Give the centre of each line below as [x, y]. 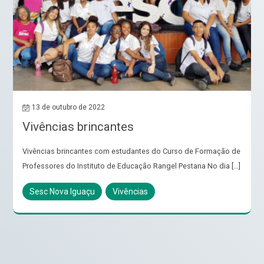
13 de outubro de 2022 [69, 108]
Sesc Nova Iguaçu [62, 192]
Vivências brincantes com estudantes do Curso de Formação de [132, 151]
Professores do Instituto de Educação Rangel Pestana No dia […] [132, 166]
